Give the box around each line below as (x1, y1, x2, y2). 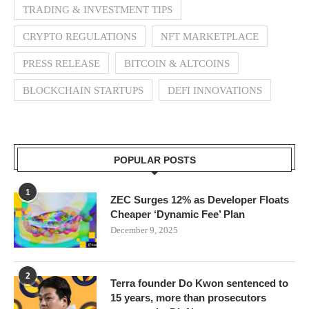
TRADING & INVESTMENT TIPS (23, 3, 172, 15)
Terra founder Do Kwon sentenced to (110, 277, 288, 289)
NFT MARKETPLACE (161, 30, 259, 42)
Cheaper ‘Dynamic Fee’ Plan (110, 208, 245, 220)
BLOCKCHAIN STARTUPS (23, 84, 143, 96)
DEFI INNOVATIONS (168, 84, 262, 96)
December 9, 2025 (110, 224, 178, 235)
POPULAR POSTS (113, 154, 196, 166)
